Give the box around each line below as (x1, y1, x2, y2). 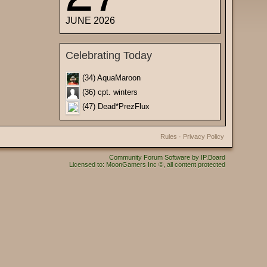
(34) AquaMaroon (80, 73, 141, 83)
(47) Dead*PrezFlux (80, 102, 150, 111)
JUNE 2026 (66, 15, 115, 26)
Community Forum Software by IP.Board (109, 154, 225, 161)
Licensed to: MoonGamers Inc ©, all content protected (69, 161, 225, 168)
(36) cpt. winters (80, 88, 138, 97)
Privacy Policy (183, 133, 224, 140)
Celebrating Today (66, 49, 152, 61)
